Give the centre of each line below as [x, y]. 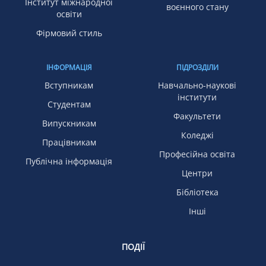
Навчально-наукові [197, 85]
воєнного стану [197, 7]
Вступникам [69, 85]
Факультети [197, 116]
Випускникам [69, 123]
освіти [69, 14]
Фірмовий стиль [69, 33]
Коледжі [197, 135]
